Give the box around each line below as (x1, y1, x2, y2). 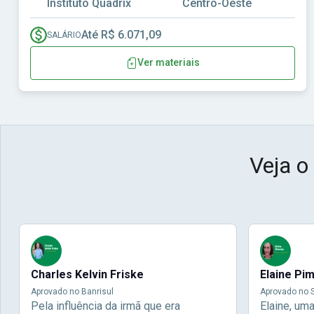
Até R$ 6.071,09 (81, 27, 161, 41)
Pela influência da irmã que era (31, 299, 180, 313)
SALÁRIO (47, 29, 81, 40)
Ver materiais (137, 57, 200, 69)
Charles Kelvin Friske (31, 267, 144, 281)
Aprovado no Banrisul (31, 286, 114, 296)
